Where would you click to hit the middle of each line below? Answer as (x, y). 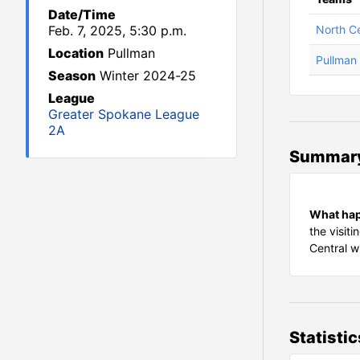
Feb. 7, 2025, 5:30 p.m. (117, 30)
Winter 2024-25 (148, 75)
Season (72, 75)
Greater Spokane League (124, 114)
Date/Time (82, 14)
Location (76, 53)
